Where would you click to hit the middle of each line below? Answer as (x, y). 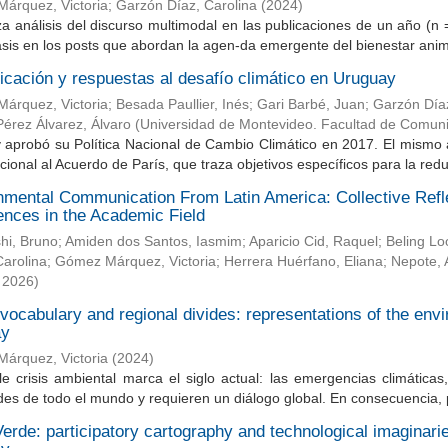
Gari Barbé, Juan (310, 104)
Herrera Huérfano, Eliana (303, 261)
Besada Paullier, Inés (182, 104)
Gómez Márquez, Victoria (135, 261)
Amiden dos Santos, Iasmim (153, 241)
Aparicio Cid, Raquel (313, 241)
